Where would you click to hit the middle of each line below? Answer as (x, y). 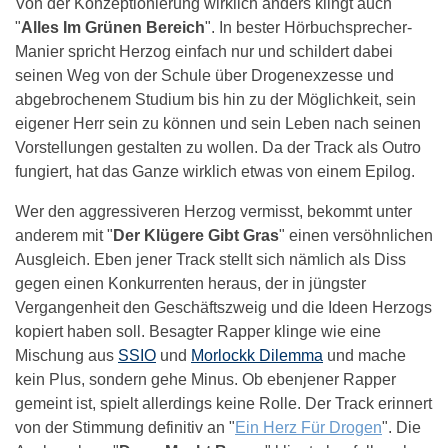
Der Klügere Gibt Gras (196, 235)
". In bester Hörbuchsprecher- (308, 27)
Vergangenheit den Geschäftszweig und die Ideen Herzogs (223, 307)
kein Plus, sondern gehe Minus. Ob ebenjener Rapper (205, 379)
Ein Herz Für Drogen (308, 427)
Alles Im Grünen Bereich (113, 27)
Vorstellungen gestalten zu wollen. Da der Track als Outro (218, 147)
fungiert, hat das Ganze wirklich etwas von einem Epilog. (215, 171)
